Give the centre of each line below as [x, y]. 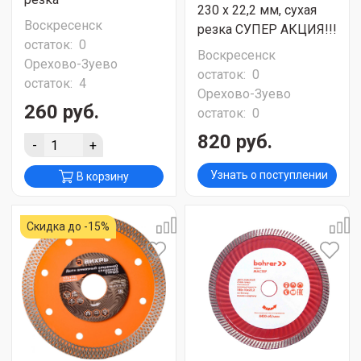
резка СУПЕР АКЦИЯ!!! [267, 29]
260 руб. [62, 112]
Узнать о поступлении [269, 175]
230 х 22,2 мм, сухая [257, 10]
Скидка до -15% [68, 226]
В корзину [103, 176]
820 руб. [235, 142]
